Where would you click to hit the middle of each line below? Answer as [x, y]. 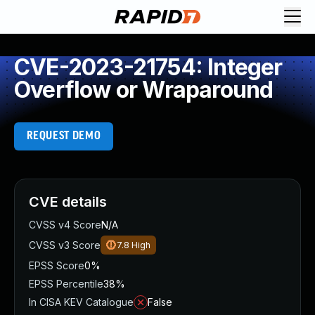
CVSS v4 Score [65, 225]
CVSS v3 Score [65, 245]
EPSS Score [57, 265]
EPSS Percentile [66, 284]
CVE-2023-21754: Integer [148, 67]
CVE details [68, 202]
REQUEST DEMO [64, 136]
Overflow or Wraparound [144, 90]
